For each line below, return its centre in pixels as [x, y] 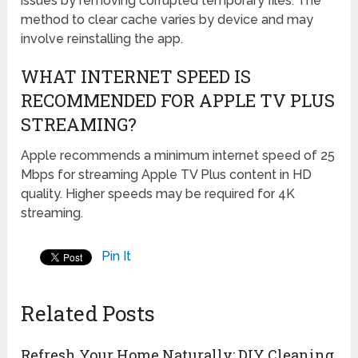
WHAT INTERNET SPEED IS [136, 77]
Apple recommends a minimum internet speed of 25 [178, 156]
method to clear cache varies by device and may [167, 20]
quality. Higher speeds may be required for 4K [158, 194]
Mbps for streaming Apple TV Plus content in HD [167, 175]
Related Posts [88, 314]
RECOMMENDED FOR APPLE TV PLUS [178, 101]
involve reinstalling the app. [102, 39]
